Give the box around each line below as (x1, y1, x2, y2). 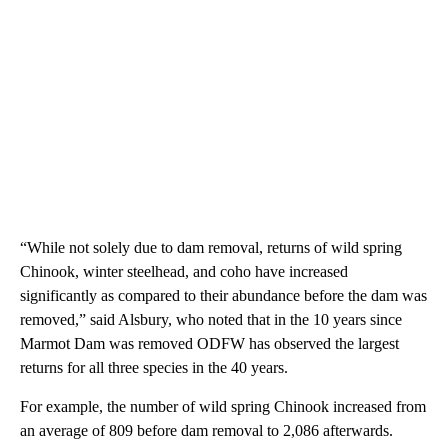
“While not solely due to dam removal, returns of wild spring (20, 239, 402, 257)
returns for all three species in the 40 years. (20, 359, 288, 377)
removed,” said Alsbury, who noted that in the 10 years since (20, 311, 402, 329)
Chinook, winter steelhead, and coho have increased (20, 263, 348, 281)
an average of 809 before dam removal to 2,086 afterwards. (20, 422, 393, 440)
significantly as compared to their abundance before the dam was (20, 287, 427, 305)
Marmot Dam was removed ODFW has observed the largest (20, 335, 399, 353)
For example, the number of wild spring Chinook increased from (20, 398, 426, 416)
